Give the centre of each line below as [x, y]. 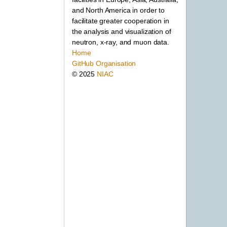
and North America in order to [118, 10]
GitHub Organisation [104, 63]
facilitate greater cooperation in [121, 21]
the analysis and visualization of [122, 31]
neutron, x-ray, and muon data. [121, 42]
